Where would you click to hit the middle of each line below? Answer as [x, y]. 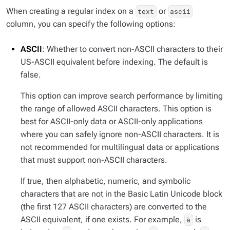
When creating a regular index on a [71, 11]
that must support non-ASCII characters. [94, 160]
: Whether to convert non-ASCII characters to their [132, 49]
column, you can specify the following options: [91, 24]
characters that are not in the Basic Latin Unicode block [121, 194]
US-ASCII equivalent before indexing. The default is [114, 62]
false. [31, 75]
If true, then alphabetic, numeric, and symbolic [106, 181]
